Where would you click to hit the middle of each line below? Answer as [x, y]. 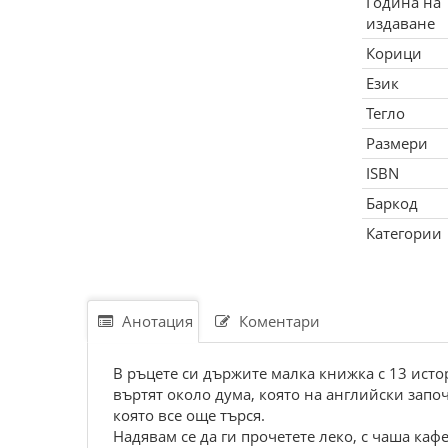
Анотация [155, 321]
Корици [393, 53]
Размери [396, 143]
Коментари [277, 321]
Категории [403, 233]
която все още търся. [189, 415]
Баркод [391, 203]
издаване [400, 23]
